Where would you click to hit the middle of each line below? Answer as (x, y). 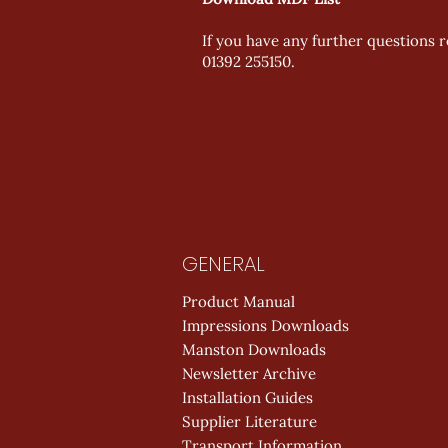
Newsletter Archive (249, 373)
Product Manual (238, 301)
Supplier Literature (249, 421)
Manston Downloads (254, 349)
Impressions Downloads (265, 325)
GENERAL (223, 264)
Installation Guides (247, 397)
